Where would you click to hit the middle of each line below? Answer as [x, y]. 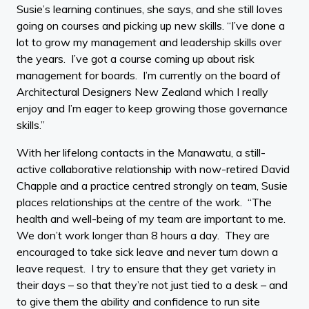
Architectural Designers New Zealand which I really [142, 91]
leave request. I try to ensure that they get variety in [146, 268]
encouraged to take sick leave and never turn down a [147, 251]
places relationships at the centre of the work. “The [144, 202]
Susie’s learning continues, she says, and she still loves [150, 9]
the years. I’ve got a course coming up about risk [136, 58]
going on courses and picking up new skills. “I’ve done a [151, 25]
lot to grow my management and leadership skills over [149, 42]
